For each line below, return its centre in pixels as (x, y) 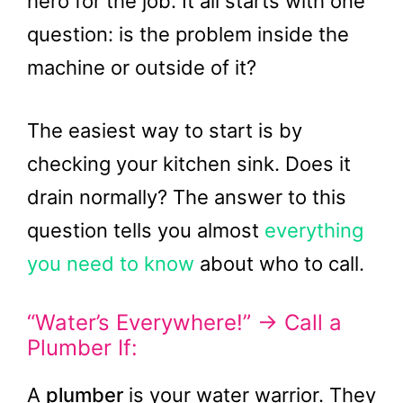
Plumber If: (82, 348)
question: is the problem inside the (188, 34)
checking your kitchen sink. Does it (189, 164)
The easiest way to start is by (165, 130)
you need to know (111, 264)
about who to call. (279, 264)
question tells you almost (146, 230)
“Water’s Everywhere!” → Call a (184, 322)
